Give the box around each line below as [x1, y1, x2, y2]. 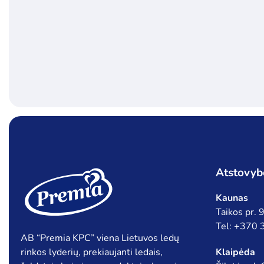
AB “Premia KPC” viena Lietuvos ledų [20, 232, 179, 245]
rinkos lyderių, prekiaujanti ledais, [20, 246, 163, 259]
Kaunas [216, 192, 249, 205]
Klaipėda [216, 246, 256, 259]
